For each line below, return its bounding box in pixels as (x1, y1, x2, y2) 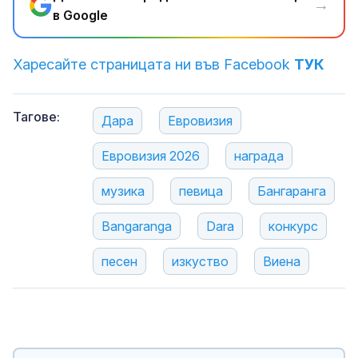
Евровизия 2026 (101, 147, 200, 164)
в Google (53, 6, 108, 23)
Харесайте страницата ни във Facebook (13, 55, 294, 73)
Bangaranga (101, 217, 172, 234)
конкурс (268, 217, 318, 234)
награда (234, 147, 284, 164)
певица (179, 182, 223, 199)
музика (101, 182, 145, 199)
